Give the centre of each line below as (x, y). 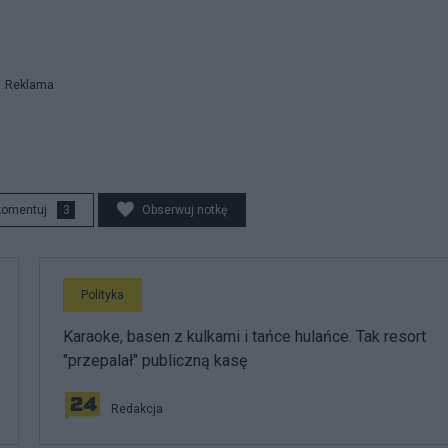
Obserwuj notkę (184, 210)
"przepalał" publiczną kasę (155, 360)
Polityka (102, 295)
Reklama (29, 85)
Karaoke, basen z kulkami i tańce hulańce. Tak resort (244, 336)
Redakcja (137, 409)
